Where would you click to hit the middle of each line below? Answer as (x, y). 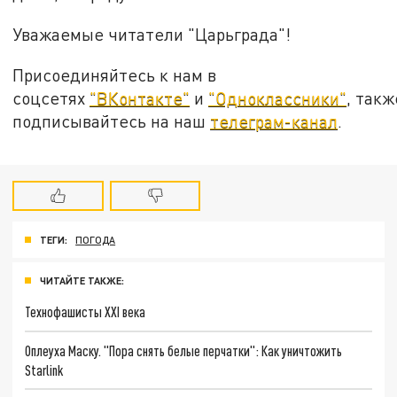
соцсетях (51, 97)
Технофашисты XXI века (86, 311)
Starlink (44, 370)
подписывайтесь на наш (112, 121)
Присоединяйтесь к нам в (115, 74)
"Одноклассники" (278, 97)
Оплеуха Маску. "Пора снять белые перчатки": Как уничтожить (184, 350)
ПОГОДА (96, 240)
